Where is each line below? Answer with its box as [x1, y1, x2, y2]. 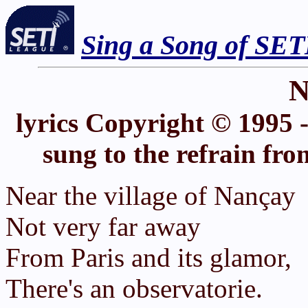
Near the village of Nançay [5, 181, 296, 210]
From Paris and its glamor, [5, 243, 291, 272]
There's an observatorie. [5, 274, 263, 303]
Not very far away [5, 212, 201, 241]
